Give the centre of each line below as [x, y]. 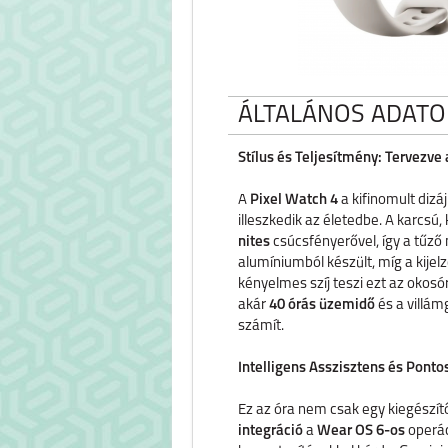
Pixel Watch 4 [294, 200]
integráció [270, 431]
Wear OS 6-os [361, 431]
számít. [261, 326]
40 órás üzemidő [322, 305]
